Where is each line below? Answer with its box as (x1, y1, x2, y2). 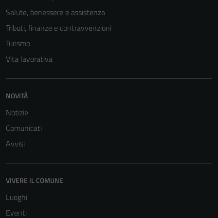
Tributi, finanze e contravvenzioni (6, 22, 111, 34)
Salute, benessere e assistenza (6, 6, 105, 18)
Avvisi (6, 138, 25, 149)
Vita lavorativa (6, 53, 53, 65)
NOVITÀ (6, 91, 28, 101)
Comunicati (6, 122, 42, 134)
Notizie (6, 107, 28, 118)
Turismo (6, 37, 30, 49)
